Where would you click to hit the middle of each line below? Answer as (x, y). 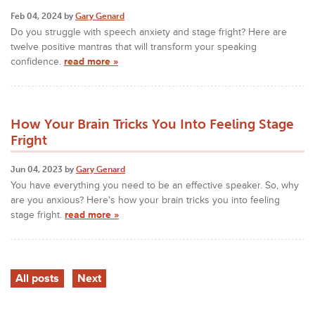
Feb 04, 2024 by (43, 16)
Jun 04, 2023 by (43, 169)
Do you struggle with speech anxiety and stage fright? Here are (149, 32)
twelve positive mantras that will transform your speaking (134, 46)
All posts (38, 278)
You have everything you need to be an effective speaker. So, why (155, 185)
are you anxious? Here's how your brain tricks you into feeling (145, 200)
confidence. (37, 61)
